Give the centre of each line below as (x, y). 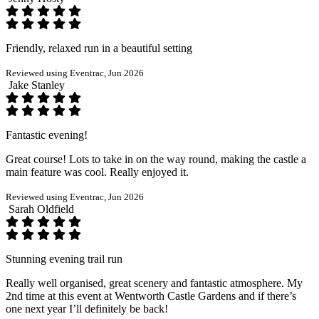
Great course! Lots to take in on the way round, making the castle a (156, 159)
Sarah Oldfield (41, 209)
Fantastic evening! (47, 135)
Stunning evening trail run (64, 258)
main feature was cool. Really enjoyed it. (97, 172)
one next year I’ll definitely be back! (87, 308)
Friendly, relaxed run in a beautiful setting (99, 48)
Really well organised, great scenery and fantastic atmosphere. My (154, 283)
